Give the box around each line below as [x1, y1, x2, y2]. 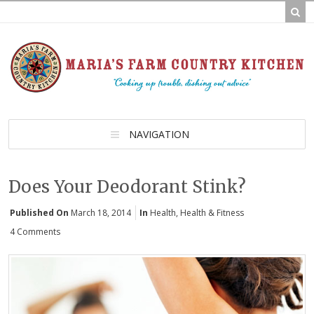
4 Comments [10, 226, 60, 238]
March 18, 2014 [71, 207, 131, 219]
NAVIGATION [129, 128, 189, 142]
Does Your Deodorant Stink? [8, 176, 246, 198]
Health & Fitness [180, 207, 244, 219]
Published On [10, 207, 69, 219]
